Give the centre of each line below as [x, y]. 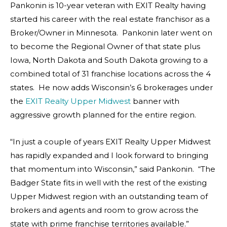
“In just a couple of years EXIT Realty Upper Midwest [110, 142]
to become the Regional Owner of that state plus [105, 46]
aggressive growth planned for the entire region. [103, 115]
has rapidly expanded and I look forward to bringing [109, 155]
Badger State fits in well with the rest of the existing [108, 183]
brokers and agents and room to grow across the [104, 210]
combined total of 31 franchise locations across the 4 [110, 74]
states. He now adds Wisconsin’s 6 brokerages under [111, 87]
